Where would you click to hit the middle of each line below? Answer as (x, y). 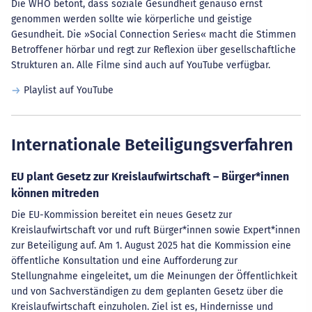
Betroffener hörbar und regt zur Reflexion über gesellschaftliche (154, 50)
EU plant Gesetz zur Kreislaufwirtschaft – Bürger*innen (150, 177)
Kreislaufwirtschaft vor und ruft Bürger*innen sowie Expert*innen (156, 230)
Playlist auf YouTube (68, 90)
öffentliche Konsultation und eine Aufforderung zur (124, 261)
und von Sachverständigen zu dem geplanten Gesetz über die (147, 291)
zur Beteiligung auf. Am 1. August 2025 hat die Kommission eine (151, 245)
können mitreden (55, 193)
